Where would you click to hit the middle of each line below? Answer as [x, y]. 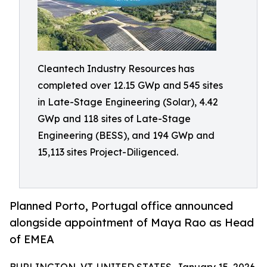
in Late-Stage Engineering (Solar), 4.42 [128, 102]
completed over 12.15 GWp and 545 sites [130, 85]
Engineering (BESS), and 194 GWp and [126, 135]
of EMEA [32, 239]
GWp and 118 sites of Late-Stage [114, 119]
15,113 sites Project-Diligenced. [108, 152]
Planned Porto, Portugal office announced [121, 206]
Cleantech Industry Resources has [116, 69]
